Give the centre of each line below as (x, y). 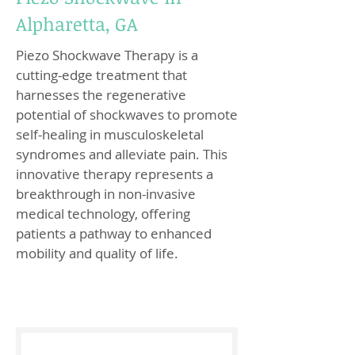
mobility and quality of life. (97, 253)
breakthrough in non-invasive (106, 194)
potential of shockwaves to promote (127, 115)
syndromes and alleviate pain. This (122, 154)
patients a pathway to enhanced (114, 233)
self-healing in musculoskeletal (110, 134)
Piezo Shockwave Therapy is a (107, 55)
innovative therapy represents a (115, 174)
